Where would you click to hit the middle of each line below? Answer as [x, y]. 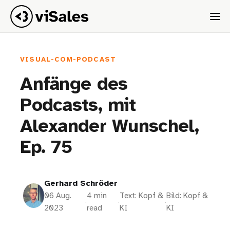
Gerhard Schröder [81, 183]
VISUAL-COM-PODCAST [68, 59]
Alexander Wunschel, [110, 127]
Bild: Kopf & [187, 196]
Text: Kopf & [142, 196]
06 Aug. [58, 196]
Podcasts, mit [78, 106]
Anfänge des [74, 84]
